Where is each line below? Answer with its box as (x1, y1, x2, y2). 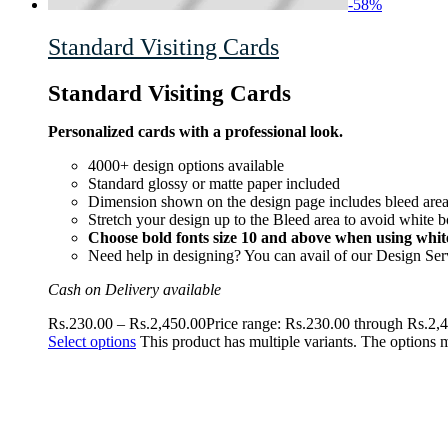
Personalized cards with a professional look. (48, 123, 343, 141)
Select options (48, 333, 136, 351)
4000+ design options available (88, 157, 284, 175)
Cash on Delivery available (48, 281, 221, 299)
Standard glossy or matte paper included (88, 175, 340, 193)
